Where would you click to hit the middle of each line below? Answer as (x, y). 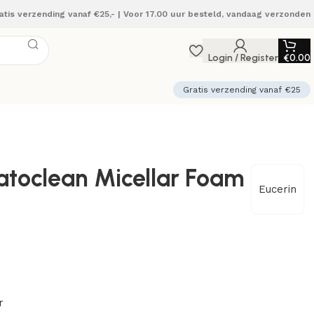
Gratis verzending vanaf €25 (242, 89)
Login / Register (243, 57)
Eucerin (278, 189)
